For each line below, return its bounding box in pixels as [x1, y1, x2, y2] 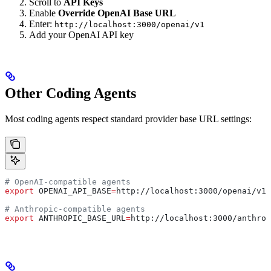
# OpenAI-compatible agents [5, 177, 131, 186]
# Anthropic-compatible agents [5, 204, 145, 214]
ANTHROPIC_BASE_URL [34, 214, 126, 223]
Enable [29, 8, 58, 19]
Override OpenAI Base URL [58, 8, 176, 19]
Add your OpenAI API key [29, 30, 134, 41]
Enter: [29, 19, 54, 30]
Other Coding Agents [5, 85, 136, 101]
